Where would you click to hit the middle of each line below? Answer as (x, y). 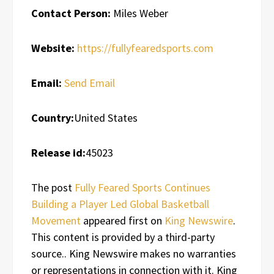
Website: (53, 48)
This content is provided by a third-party (123, 237)
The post (53, 187)
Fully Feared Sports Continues (143, 187)
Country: (53, 117)
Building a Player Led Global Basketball (120, 204)
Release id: (58, 152)
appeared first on (123, 220)
